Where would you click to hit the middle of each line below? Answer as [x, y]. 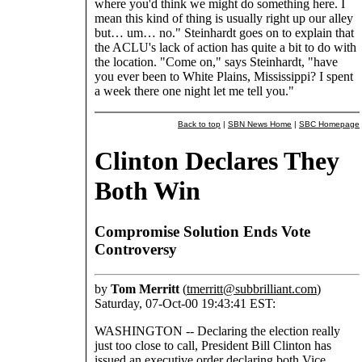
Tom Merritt [145, 288]
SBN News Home [260, 124]
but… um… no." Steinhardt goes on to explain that [224, 33]
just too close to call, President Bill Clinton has [213, 345]
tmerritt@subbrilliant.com [252, 288]
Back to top [199, 124]
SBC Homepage [329, 124]
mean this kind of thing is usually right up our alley [224, 19]
